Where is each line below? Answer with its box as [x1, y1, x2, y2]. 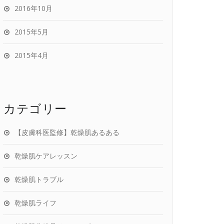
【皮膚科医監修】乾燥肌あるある [14, 127, 119, 137]
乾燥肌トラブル [14, 174, 63, 184]
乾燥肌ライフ [14, 198, 56, 207]
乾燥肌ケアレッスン [14, 151, 77, 160]
